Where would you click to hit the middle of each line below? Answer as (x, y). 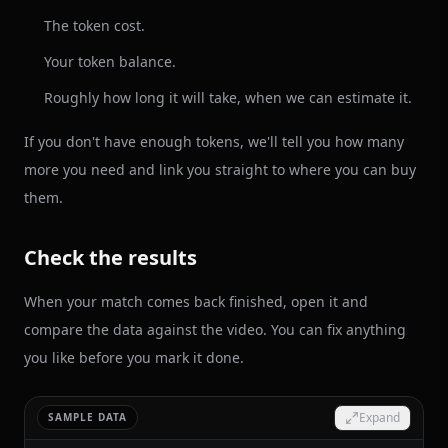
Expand (379, 417)
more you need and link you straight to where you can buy (220, 169)
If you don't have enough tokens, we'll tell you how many (214, 141)
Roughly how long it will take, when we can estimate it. (228, 97)
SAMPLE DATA (87, 417)
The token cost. (94, 25)
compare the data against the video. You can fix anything (215, 329)
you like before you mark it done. (134, 357)
